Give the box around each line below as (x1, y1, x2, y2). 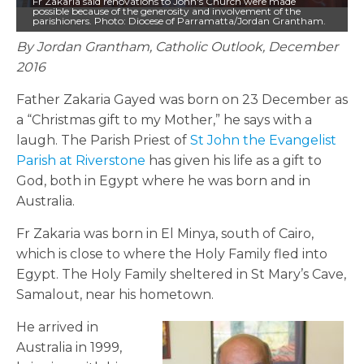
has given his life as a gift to (149, 153, 322, 169)
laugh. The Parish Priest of (16, 132, 190, 149)
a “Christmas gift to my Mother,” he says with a (16, 112, 312, 128)
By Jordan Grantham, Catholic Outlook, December (16, 39, 338, 55)
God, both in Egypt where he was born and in (16, 173, 310, 189)
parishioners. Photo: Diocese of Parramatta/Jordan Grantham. (32, 15, 326, 28)
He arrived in (16, 319, 98, 336)
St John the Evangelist (190, 132, 336, 149)
